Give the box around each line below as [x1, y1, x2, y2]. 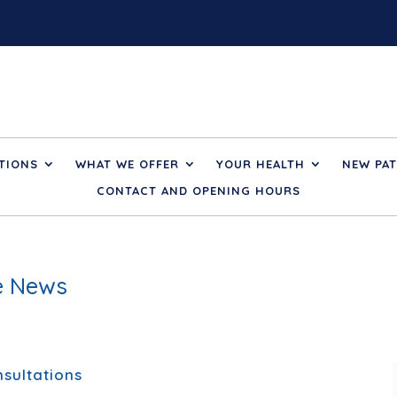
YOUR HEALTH [215, 157, 305, 172]
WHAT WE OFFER [74, 157, 179, 172]
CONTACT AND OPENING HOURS [97, 183, 300, 198]
